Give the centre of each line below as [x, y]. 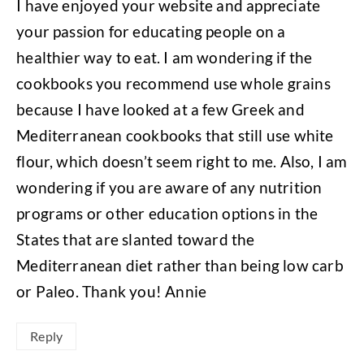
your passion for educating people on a [151, 31]
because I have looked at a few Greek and [160, 109]
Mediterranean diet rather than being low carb [180, 265]
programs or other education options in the [167, 213]
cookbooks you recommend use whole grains [173, 83]
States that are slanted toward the [136, 239]
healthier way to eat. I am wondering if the [165, 57]
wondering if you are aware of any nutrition [169, 187]
